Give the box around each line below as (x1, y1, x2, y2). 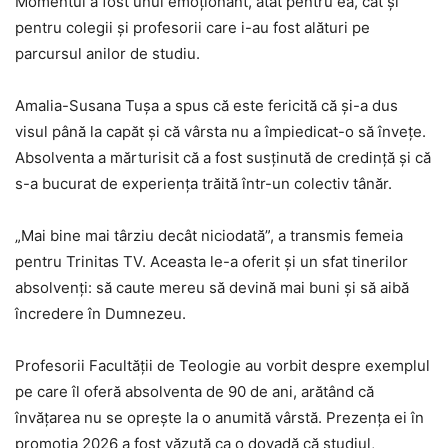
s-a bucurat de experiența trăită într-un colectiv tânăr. (15, 173, 392, 193)
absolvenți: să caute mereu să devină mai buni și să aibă (15, 277, 409, 297)
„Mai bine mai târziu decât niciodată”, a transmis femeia (15, 225, 403, 245)
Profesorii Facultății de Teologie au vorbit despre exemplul (15, 355, 430, 375)
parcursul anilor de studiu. (15, 43, 200, 63)
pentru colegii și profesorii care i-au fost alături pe (15, 17, 370, 37)
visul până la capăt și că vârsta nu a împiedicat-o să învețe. (15, 121, 426, 141)
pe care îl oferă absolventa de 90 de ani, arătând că (15, 381, 374, 401)
